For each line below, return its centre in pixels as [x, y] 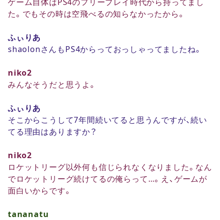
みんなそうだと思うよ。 [52, 84]
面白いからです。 [40, 190]
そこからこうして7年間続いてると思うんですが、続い [108, 120]
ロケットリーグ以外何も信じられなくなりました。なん [110, 167]
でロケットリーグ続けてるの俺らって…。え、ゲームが [108, 179]
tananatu [28, 214]
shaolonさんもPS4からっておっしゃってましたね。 [105, 49]
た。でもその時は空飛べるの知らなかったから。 [97, 14]
